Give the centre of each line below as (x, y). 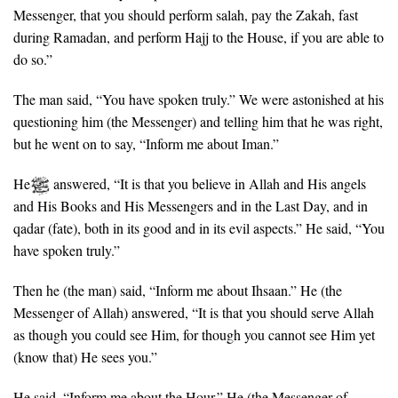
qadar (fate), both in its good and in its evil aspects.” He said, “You (199, 228)
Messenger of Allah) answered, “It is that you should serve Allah (194, 313)
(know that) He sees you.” (85, 357)
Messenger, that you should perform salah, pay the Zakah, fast (186, 14)
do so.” (33, 59)
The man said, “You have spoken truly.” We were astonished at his (199, 99)
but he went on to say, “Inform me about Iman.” (146, 143)
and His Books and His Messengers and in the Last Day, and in (191, 206)
